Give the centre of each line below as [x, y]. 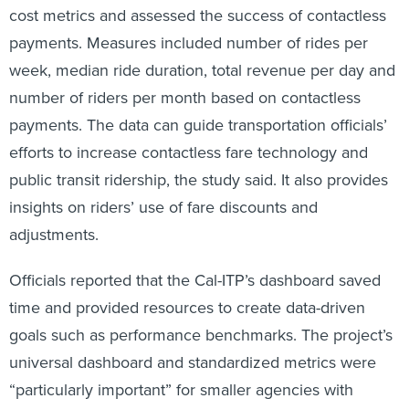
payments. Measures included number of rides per [189, 43]
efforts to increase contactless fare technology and [189, 153]
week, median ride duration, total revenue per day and [202, 71]
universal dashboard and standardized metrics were [193, 363]
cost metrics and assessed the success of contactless [198, 16]
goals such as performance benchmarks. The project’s [201, 336]
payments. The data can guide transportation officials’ [198, 126]
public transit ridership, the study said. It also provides [199, 180]
